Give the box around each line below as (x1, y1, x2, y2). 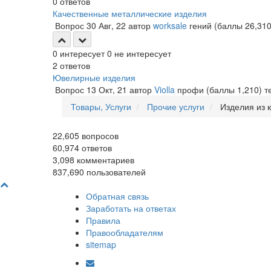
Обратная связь (86, 190, 149, 202)
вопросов (79, 129, 119, 142)
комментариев (74, 154, 134, 166)
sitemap (86, 238, 116, 250)
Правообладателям (86, 226, 163, 238)
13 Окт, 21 (87, 83, 127, 96)
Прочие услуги (147, 100, 204, 113)
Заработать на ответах (86, 202, 176, 214)
